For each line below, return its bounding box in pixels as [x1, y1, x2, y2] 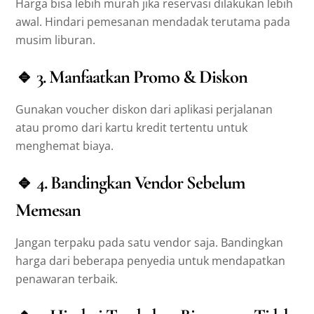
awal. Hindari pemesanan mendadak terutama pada [15, 14, 291, 30]
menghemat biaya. [15, 138, 114, 154]
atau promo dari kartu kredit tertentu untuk [15, 120, 248, 136]
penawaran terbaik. [15, 271, 118, 287]
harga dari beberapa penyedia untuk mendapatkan [15, 253, 286, 269]
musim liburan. [15, 32, 96, 48]
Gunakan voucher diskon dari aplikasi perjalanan [15, 102, 273, 118]
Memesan [15, 198, 81, 221]
